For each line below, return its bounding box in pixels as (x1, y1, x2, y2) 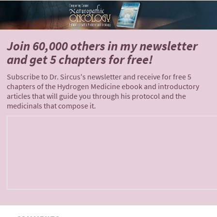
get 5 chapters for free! (27, 51, 153, 68)
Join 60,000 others (7, 37, 105, 55)
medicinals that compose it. (7, 101, 96, 111)
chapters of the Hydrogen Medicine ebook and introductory (7, 81, 199, 92)
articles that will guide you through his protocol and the (7, 91, 186, 102)
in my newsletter (105, 37, 198, 55)
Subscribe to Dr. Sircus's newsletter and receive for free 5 (7, 72, 191, 82)
